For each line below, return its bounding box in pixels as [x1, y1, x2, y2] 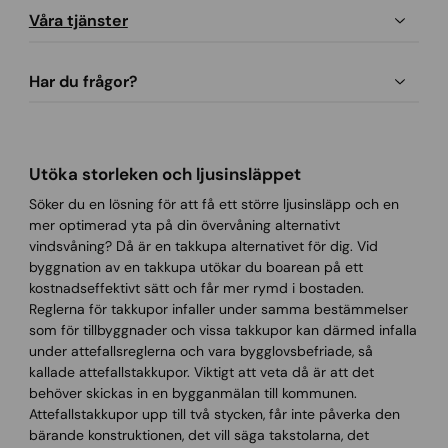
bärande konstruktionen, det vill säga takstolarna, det [28, 425, 369, 444]
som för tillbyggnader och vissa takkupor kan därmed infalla [28, 320, 417, 339]
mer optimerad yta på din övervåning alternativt [28, 215, 340, 234]
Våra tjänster [28, 10, 128, 32]
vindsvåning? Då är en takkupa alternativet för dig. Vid [28, 236, 378, 255]
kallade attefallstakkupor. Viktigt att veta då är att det [28, 362, 374, 381]
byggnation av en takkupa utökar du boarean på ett [28, 257, 363, 276]
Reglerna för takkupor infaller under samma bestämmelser [28, 299, 408, 318]
